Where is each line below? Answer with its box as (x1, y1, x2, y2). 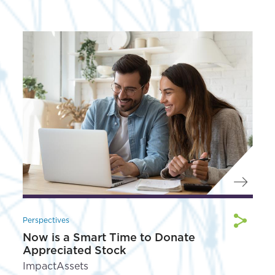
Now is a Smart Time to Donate (22, 231, 195, 244)
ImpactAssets (22, 260, 88, 273)
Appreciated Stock (22, 244, 126, 257)
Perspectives (22, 215, 69, 225)
